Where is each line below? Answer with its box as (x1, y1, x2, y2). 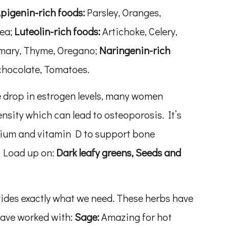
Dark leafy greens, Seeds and (56, 146, 181, 159)
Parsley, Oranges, (87, 6, 161, 19)
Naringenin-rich (99, 43, 170, 57)
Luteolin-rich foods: (14, 25, 102, 38)
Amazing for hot (99, 210, 172, 223)
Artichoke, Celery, (102, 25, 177, 38)
